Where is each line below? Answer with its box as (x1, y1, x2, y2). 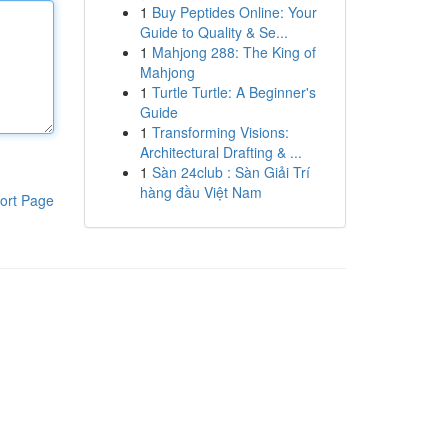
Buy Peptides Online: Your (151, 2, 317, 22)
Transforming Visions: (151, 122, 289, 142)
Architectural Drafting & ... (139, 142, 302, 162)
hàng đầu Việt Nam (139, 182, 262, 202)
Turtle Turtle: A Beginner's (151, 82, 316, 102)
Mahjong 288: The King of (151, 42, 316, 62)
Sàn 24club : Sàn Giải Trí (151, 162, 310, 182)
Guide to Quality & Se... (139, 22, 288, 42)
